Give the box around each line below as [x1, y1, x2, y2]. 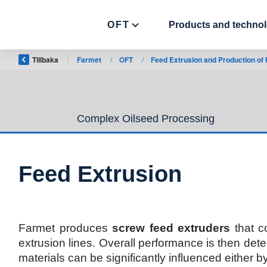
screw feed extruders [112, 222, 231, 235]
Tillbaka [32, 54, 58, 65]
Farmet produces [18, 222, 113, 235]
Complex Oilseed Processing [77, 112, 215, 125]
